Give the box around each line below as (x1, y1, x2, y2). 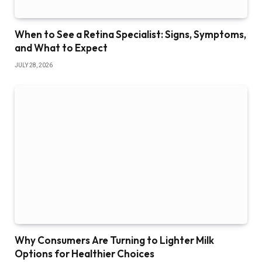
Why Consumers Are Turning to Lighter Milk (15, 233, 214, 246)
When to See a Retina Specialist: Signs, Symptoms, (15, 27, 246, 40)
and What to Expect (15, 41, 108, 54)
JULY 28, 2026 (15, 61, 53, 68)
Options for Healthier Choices (15, 247, 154, 260)
